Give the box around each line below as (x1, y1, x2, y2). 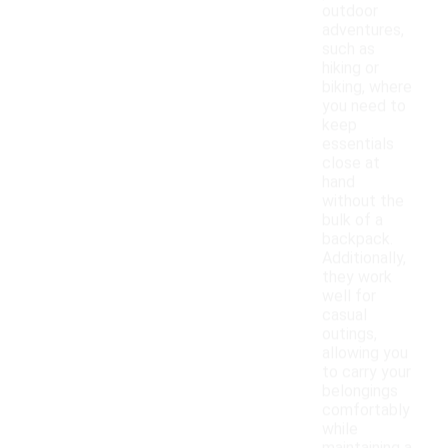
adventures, (322, 20, 404, 40)
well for (322, 286, 376, 306)
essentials (322, 134, 394, 154)
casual (322, 305, 367, 325)
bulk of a (322, 210, 383, 230)
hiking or (322, 58, 379, 78)
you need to (322, 96, 406, 116)
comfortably (322, 400, 410, 420)
